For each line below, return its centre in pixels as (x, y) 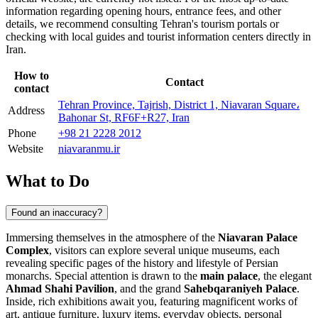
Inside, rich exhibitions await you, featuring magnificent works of (152, 301)
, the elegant (285, 275)
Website (26, 148)
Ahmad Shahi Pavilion (60, 288)
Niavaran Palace (258, 237)
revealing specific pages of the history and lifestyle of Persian (142, 263)
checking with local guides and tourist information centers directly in (158, 36)
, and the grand (149, 288)
